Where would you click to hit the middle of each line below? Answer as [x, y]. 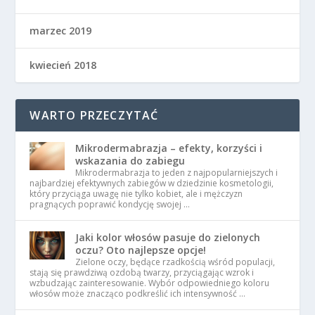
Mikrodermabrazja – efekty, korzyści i [169, 148]
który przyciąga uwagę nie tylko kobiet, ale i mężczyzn [136, 194]
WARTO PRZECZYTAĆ [94, 116]
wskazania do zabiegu [130, 161]
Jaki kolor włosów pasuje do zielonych [168, 238]
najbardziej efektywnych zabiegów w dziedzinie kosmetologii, [152, 184]
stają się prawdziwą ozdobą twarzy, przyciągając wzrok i [142, 273]
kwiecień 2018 [63, 65]
